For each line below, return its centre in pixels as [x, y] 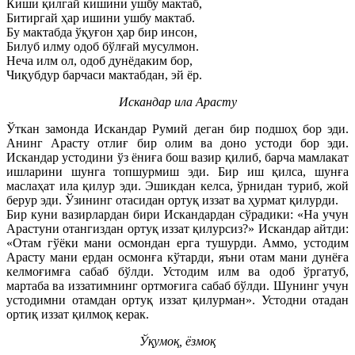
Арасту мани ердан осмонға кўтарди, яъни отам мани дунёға [177, 257]
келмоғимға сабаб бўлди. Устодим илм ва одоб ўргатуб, [177, 271]
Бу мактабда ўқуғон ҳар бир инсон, [102, 32]
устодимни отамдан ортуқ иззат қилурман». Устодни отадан [177, 300]
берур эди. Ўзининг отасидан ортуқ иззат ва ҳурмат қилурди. [172, 200]
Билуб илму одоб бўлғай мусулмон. [103, 46]
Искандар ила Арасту [177, 101]
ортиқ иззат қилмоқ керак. [78, 314]
